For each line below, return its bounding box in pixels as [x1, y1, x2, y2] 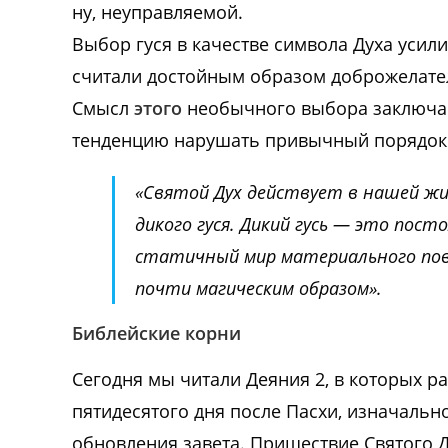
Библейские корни [72, 321, 241, 346]
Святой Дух [143, 180, 242, 205]
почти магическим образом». [135, 276, 382, 301]
